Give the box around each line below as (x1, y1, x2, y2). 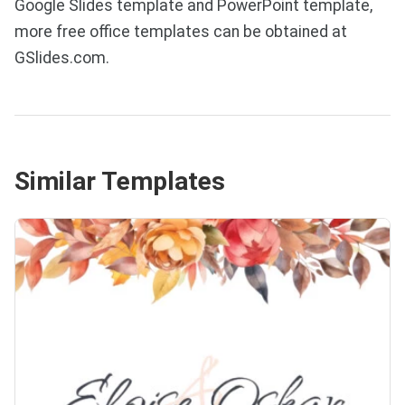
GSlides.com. (14, 49, 109, 68)
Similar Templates (14, 165, 225, 196)
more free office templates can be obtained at (14, 23, 347, 42)
